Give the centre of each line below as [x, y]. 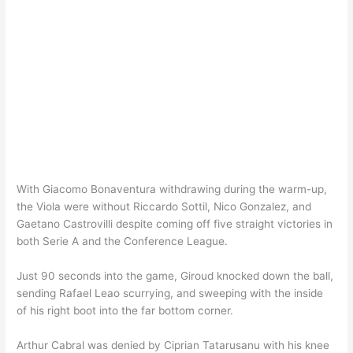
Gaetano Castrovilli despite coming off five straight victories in [175, 224]
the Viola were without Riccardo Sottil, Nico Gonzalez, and [164, 207]
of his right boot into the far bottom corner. [125, 311]
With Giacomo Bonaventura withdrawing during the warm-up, [172, 190]
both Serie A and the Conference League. [123, 242]
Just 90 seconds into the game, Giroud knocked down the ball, [175, 276]
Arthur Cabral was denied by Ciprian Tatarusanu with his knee [173, 345]
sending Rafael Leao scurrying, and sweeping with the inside [170, 294]
